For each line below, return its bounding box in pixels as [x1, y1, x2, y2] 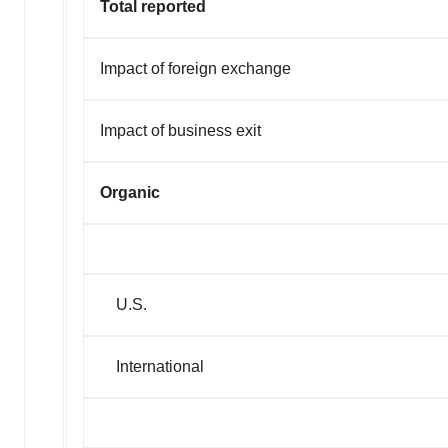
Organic [100, 184, 160, 202]
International [100, 358, 204, 376]
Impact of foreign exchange [100, 60, 291, 78]
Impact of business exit [100, 122, 261, 140]
